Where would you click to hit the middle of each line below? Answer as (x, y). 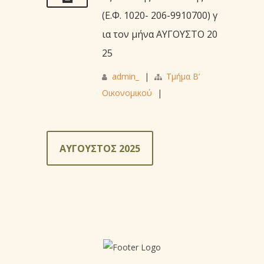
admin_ (126, 76)
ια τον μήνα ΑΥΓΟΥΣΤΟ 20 (160, 34)
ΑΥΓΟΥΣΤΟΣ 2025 (100, 148)
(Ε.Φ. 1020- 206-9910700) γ (160, 15)
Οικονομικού (127, 93)
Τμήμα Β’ (183, 76)
